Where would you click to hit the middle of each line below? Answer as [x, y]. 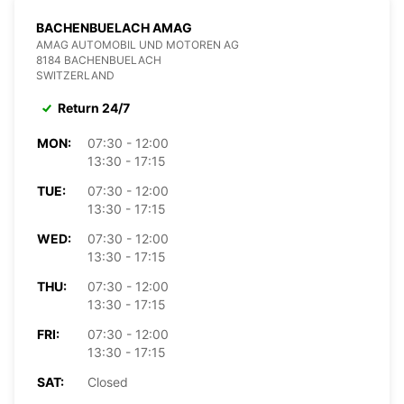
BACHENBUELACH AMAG [114, 27]
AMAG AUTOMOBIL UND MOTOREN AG [138, 44]
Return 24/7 [94, 107]
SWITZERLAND [75, 75]
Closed [108, 381]
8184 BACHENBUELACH [99, 60]
